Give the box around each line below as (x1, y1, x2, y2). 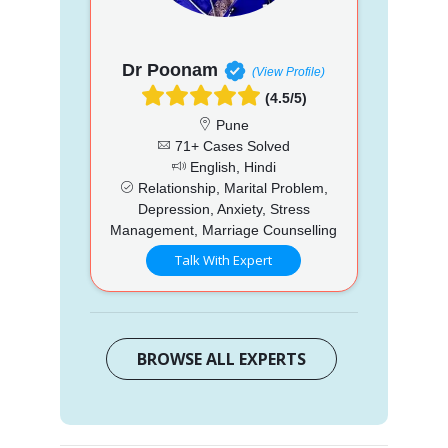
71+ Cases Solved (171, 137, 291, 154)
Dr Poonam (122, 59, 219, 80)
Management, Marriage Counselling (110, 221, 338, 238)
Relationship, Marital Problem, (133, 179, 328, 196)
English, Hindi (185, 158, 276, 175)
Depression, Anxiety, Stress (137, 200, 310, 217)
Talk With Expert (175, 250, 273, 269)
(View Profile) (252, 64, 326, 79)
